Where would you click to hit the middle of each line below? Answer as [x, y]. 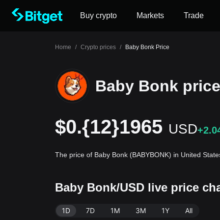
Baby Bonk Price [147, 47]
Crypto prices [98, 47]
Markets [150, 15]
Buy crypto [98, 15]
